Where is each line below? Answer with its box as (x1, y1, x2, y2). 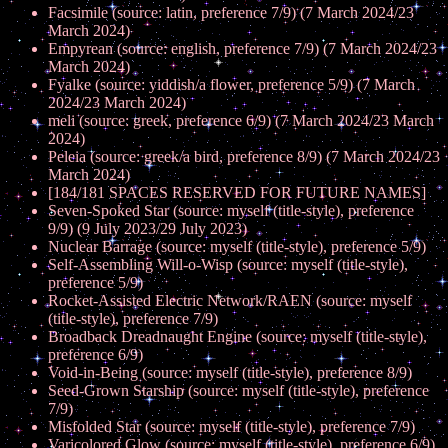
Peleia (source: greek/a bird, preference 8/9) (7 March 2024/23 (48, 148, 440, 165)
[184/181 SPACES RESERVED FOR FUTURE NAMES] (48, 184, 426, 201)
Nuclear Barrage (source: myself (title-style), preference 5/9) (48, 238, 426, 255)
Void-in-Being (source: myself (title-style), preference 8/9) (48, 364, 412, 381)
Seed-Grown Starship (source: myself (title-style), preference (48, 382, 429, 399)
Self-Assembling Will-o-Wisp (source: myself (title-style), (48, 256, 408, 273)
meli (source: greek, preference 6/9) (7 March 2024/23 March (48, 112, 434, 129)
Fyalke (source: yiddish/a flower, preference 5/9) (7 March (48, 76, 415, 93)
